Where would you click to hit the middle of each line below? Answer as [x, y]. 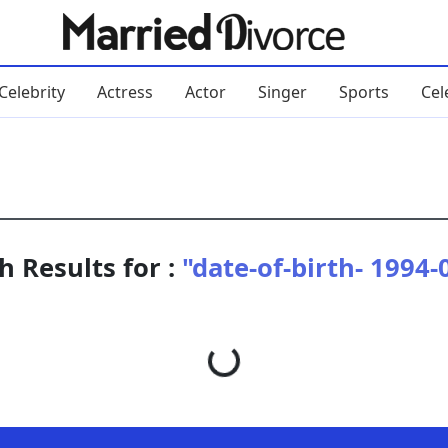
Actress [124, 91]
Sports [363, 91]
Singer [282, 91]
